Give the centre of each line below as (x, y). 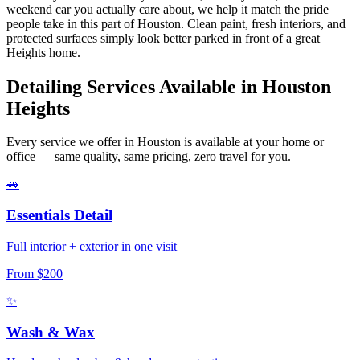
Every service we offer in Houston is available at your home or (165, 142)
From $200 (35, 273)
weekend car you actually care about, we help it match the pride (168, 9)
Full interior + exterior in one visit (92, 246)
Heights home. (43, 52)
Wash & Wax (51, 332)
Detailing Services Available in (134, 86)
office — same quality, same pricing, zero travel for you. (149, 157)
